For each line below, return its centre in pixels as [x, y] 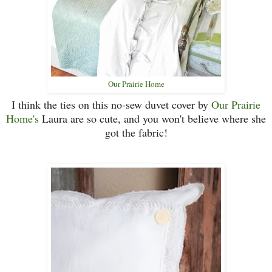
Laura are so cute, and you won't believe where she [152, 119]
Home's [22, 119]
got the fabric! [136, 133]
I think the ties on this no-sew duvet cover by [111, 105]
